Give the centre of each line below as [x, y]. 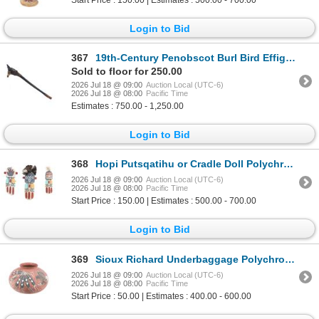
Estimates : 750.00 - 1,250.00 [127, 106]
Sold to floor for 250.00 [127, 71]
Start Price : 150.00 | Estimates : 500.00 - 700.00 [164, 201]
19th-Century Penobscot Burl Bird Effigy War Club [190, 57]
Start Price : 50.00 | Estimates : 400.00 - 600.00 [161, 296]
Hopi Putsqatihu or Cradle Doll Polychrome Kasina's [189, 164]
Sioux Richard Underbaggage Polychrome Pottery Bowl [190, 259]
